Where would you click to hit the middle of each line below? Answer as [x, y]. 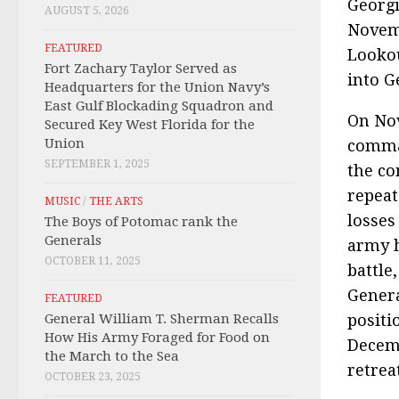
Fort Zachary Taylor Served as [141, 69]
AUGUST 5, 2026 [87, 11]
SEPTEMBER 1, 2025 [97, 164]
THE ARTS [116, 201]
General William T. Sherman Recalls [162, 319]
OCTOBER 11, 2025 [93, 261]
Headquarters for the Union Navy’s [157, 87]
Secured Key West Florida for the [150, 125]
